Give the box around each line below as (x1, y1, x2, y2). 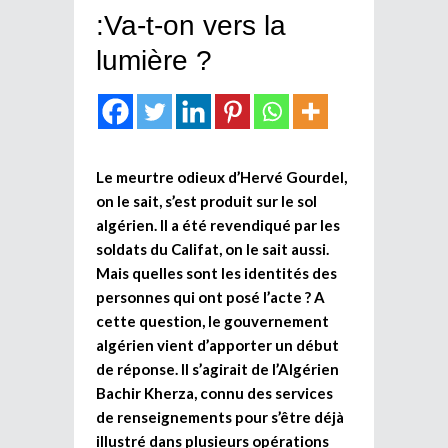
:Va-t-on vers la (96, 9, 286, 41)
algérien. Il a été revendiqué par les (96, 215, 340, 234)
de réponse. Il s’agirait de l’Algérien (96, 359, 339, 378)
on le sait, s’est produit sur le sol (96, 191, 317, 210)
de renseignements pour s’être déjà (96, 407, 344, 426)
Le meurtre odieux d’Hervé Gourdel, (96, 167, 347, 186)
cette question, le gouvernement (96, 311, 329, 330)
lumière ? (96, 44, 212, 76)
